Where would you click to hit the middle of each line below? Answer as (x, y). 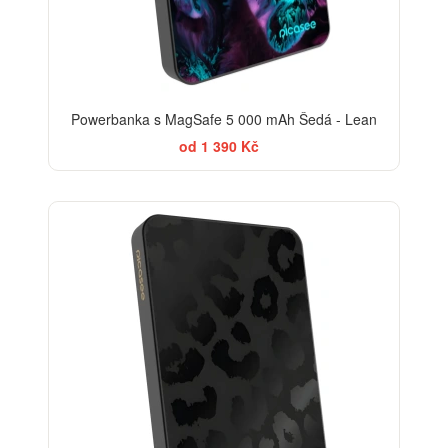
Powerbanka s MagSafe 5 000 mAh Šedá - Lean (224, 119)
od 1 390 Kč (219, 146)
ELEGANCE (354, 219)
